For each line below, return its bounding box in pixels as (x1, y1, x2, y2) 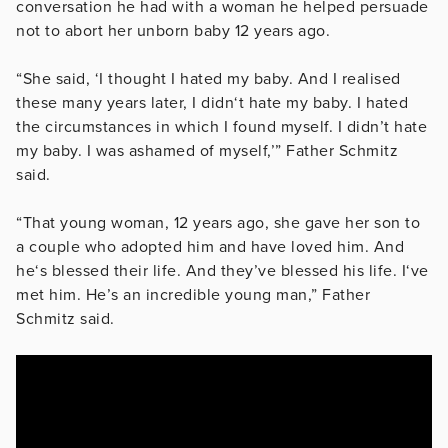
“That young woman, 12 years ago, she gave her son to (16, 213, 420, 234)
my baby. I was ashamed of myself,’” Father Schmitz (16, 141, 398, 162)
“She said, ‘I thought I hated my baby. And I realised (16, 69, 401, 90)
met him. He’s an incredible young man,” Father (16, 285, 370, 306)
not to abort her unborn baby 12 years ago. (16, 21, 330, 42)
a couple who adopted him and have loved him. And (16, 237, 404, 258)
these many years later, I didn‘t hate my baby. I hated (16, 93, 408, 114)
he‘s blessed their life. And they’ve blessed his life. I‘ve (16, 261, 429, 282)
